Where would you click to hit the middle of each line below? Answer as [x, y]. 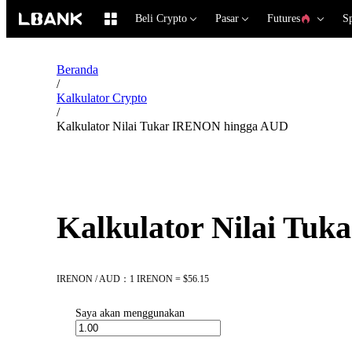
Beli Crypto [161, 18]
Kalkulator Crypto [102, 98]
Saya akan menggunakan [130, 313]
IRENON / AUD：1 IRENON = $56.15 [133, 279]
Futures [284, 18]
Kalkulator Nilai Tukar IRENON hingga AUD [172, 126]
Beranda [77, 70]
